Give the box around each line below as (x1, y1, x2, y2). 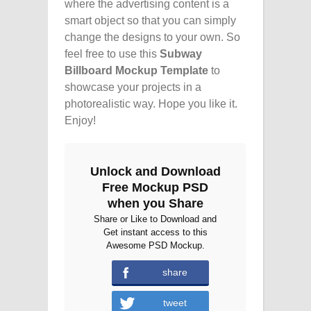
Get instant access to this (103, 226, 208, 237)
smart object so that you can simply (65, 14, 236, 26)
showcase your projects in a (65, 81, 201, 93)
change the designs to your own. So (65, 31, 240, 43)
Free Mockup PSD (102, 180, 208, 194)
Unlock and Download (90, 164, 221, 178)
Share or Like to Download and (94, 213, 217, 224)
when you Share (107, 196, 203, 210)
